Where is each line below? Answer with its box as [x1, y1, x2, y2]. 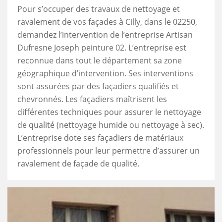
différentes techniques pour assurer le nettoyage [17, 107, 201, 117]
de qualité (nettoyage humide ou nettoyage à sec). [17, 119, 204, 130]
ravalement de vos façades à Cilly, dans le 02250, [17, 16, 197, 27]
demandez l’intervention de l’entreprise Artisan [17, 29, 193, 40]
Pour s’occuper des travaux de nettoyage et [17, 3, 180, 14]
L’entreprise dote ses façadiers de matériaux [17, 132, 183, 143]
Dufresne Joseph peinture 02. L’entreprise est [17, 42, 186, 53]
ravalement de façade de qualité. [17, 158, 139, 169]
